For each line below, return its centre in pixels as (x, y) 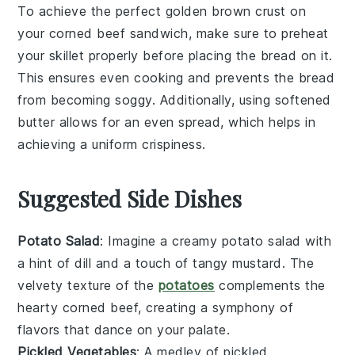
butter (36, 122)
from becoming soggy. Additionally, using (146, 99)
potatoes (186, 285)
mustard (257, 263)
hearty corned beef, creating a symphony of (156, 307)
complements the (270, 285)
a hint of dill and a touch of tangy (125, 263)
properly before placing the (172, 55)
